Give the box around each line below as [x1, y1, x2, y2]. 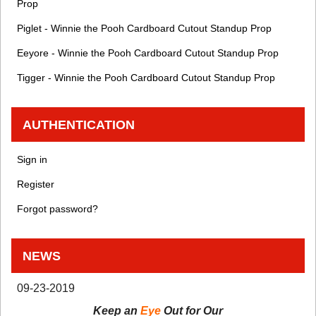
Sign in [17, 154, 47, 166]
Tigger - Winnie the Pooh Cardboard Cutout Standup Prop [17, 72, 275, 84]
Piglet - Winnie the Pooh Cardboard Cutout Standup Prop [17, 23, 272, 35]
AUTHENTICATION [23, 117, 135, 133]
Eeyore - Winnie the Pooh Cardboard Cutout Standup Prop [17, 47, 279, 59]
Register [17, 178, 54, 190]
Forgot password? [17, 203, 98, 215]
